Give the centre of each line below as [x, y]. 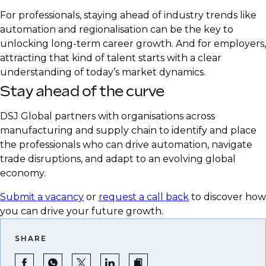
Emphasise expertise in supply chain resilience [132, 27]
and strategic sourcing [77, 42]
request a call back [144, 197]
